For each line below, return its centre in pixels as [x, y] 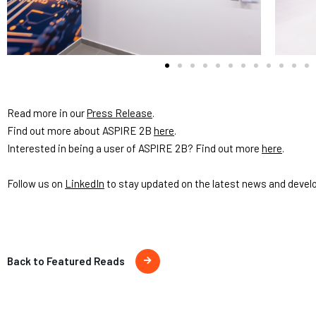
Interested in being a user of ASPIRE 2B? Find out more [134, 148]
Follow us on [36, 183]
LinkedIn [85, 183]
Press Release [120, 113]
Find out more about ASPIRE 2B [80, 130]
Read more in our [47, 113]
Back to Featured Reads [66, 261]
